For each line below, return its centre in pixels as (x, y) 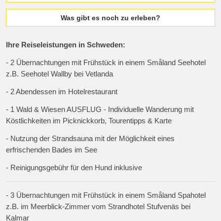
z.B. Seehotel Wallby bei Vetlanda (60, 74)
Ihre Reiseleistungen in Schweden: (66, 45)
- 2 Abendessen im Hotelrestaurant (62, 92)
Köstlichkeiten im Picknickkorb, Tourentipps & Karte (89, 121)
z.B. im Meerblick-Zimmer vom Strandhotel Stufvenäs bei (98, 206)
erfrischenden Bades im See (52, 150)
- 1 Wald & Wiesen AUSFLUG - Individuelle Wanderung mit (100, 110)
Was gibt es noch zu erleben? (110, 18)
